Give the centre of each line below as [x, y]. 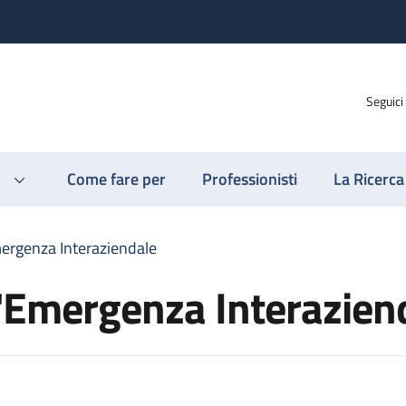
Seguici [385, 101]
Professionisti [250, 179]
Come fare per [116, 179]
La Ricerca [369, 179]
